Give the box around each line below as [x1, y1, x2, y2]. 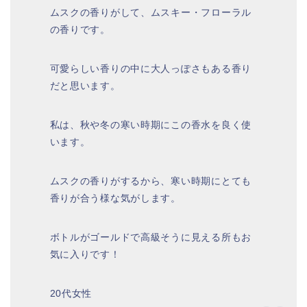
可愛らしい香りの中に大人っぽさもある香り [49, 62, 251, 74]
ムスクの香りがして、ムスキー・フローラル [49, 6, 251, 18]
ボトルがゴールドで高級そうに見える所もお [49, 231, 251, 243]
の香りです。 [49, 23, 110, 35]
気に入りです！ [49, 248, 121, 260]
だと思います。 [49, 79, 121, 91]
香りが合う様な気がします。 [49, 192, 181, 204]
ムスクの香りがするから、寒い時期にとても [49, 175, 251, 186]
